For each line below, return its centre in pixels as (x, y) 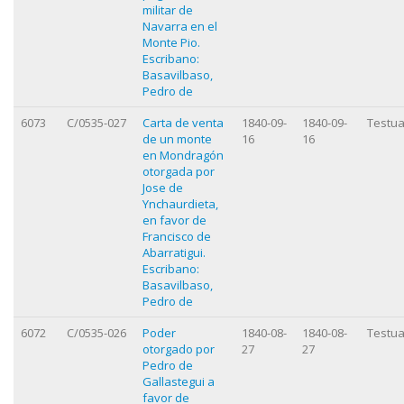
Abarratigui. (174, 252)
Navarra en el (180, 26)
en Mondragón (183, 155)
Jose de (163, 187)
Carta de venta (183, 122)
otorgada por (179, 171)
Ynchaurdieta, (180, 203)
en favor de (174, 220)
